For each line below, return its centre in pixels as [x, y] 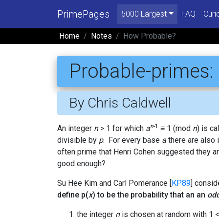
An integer [76, 128]
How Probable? [150, 36]
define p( [73, 195]
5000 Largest [144, 14]
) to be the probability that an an [150, 195]
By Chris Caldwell [120, 103]
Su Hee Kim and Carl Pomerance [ [114, 183]
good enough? [81, 163]
